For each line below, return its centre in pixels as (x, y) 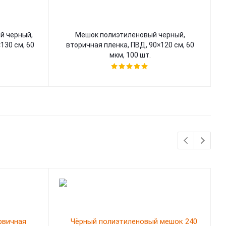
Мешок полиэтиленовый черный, (130, 35)
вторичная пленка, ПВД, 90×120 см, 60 (130, 45)
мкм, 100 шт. (130, 55)
